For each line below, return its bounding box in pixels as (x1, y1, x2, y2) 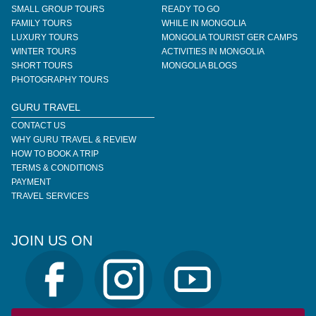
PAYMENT (11, 177, 51, 187)
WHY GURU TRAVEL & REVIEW (11, 135, 136, 145)
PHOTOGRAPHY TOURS (11, 75, 109, 85)
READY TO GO (162, 4, 219, 14)
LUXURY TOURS (11, 32, 78, 42)
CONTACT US (11, 121, 66, 130)
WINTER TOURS (11, 47, 76, 56)
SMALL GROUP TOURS (11, 4, 104, 14)
